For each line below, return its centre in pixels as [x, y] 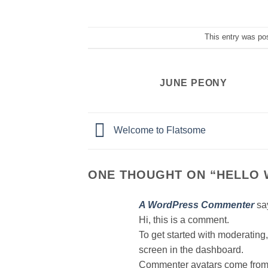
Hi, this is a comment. [184, 220]
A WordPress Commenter [197, 205]
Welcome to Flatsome [159, 130]
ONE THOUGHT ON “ [152, 174]
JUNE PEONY [194, 83]
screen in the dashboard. [191, 249]
